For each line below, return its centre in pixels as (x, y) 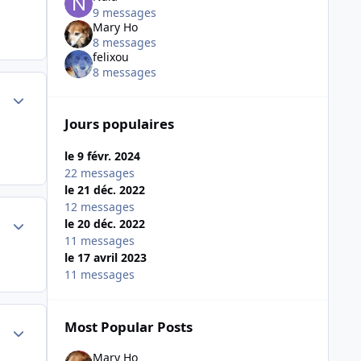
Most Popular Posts (128, 327)
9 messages (124, 12)
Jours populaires (119, 124)
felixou (110, 56)
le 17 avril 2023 (105, 258)
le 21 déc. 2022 (104, 190)
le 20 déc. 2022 (104, 224)
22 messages (99, 173)
